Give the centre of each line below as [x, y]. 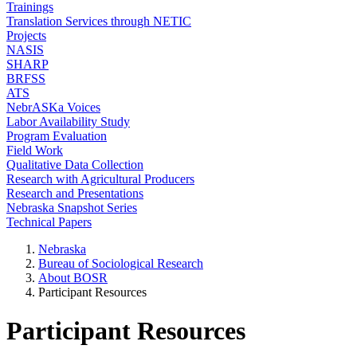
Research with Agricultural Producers [100, 179]
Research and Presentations [75, 193]
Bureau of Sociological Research [121, 263]
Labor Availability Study [68, 122]
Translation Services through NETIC [99, 21]
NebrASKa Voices [53, 107]
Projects [26, 35]
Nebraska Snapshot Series [72, 208]
